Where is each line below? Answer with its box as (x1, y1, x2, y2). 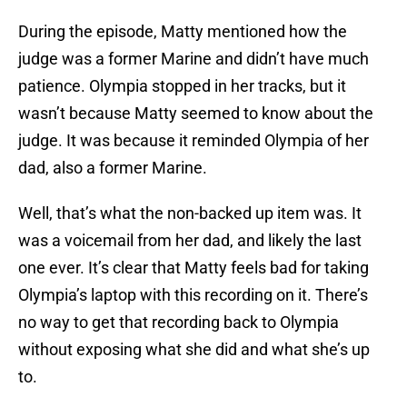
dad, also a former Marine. (18, 158, 207, 178)
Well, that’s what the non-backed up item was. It (18, 203, 362, 223)
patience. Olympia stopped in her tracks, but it (18, 76, 346, 96)
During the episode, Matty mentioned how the (18, 22, 347, 42)
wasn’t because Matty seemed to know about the (18, 104, 373, 124)
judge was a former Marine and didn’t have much (18, 49, 369, 69)
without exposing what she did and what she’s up (18, 340, 370, 360)
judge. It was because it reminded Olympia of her (18, 131, 369, 151)
